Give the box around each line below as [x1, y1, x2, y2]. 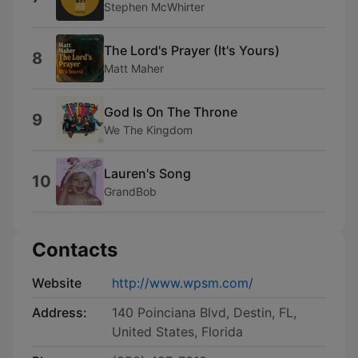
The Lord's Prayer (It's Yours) [104, 42, 280, 58]
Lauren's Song [104, 165, 191, 181]
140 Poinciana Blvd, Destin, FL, [112, 304, 296, 320]
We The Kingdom [104, 122, 193, 137]
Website [32, 275, 82, 291]
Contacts [32, 238, 117, 261]
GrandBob [104, 184, 157, 198]
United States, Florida [112, 324, 243, 340]
